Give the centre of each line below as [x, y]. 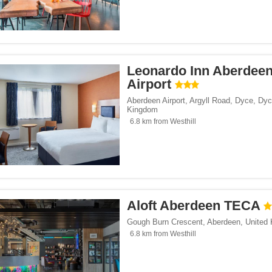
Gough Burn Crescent [165, 222]
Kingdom [142, 110]
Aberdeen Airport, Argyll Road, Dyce [190, 101]
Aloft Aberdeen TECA [193, 206]
